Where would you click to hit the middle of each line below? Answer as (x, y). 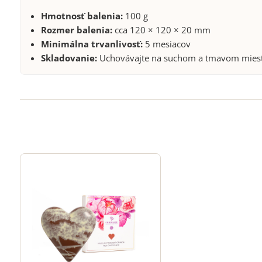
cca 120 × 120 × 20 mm (161, 30)
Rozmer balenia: (76, 30)
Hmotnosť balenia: (82, 16)
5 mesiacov (166, 44)
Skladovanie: (69, 58)
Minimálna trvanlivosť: (92, 44)
